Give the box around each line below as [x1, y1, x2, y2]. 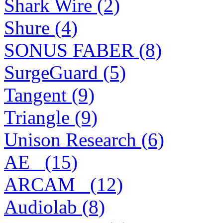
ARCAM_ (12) [4, 174, 123, 196]
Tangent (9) [4, 84, 95, 106]
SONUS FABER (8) [4, 39, 162, 61]
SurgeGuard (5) [4, 62, 126, 84]
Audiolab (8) [4, 196, 105, 218]
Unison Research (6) [4, 129, 164, 151]
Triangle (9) [4, 107, 98, 128]
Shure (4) [4, 17, 78, 39]
